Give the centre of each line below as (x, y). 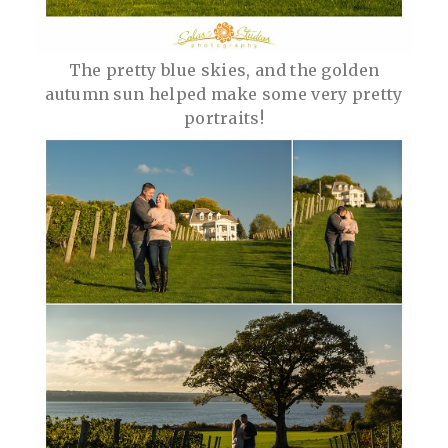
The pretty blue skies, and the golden (224, 69)
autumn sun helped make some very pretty (224, 93)
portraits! (224, 117)
